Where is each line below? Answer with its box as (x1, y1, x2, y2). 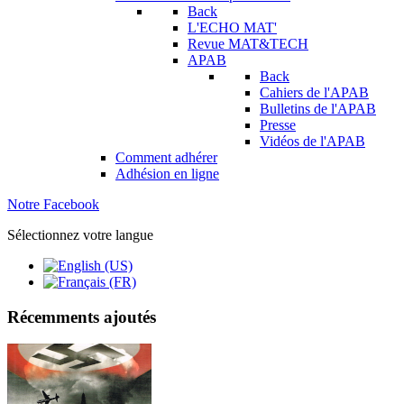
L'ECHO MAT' (188, 20, 277, 35)
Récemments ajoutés (7, 307, 156, 326)
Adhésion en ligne (115, 166, 219, 181)
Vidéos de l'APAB (260, 133, 365, 149)
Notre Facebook (7, 197, 99, 212)
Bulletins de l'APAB (260, 101, 376, 116)
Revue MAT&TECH (188, 36, 308, 51)
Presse (260, 117, 296, 133)
